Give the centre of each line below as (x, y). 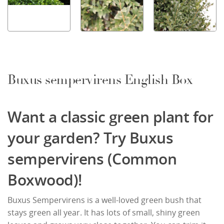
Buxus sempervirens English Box (100, 80)
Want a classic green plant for (110, 117)
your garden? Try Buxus (90, 138)
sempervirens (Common (92, 159)
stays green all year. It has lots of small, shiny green (104, 213)
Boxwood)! (45, 180)
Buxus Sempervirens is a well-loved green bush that (104, 200)
